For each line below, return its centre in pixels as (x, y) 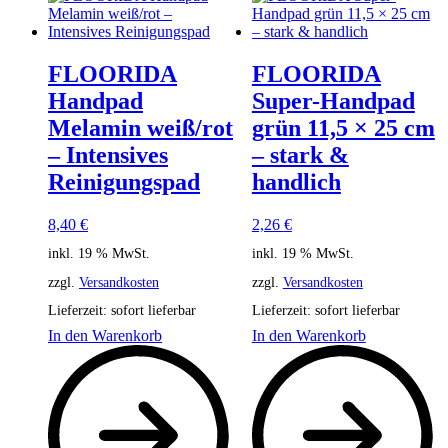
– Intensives (108, 155)
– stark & (300, 155)
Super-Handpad (333, 101)
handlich (296, 182)
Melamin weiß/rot (140, 128)
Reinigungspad (124, 182)
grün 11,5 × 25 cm (343, 128)
